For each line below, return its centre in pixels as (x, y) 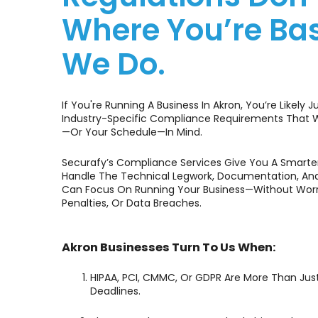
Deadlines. (115, 291)
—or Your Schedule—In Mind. (132, 132)
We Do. (114, 64)
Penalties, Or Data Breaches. (132, 203)
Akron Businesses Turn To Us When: (169, 247)
